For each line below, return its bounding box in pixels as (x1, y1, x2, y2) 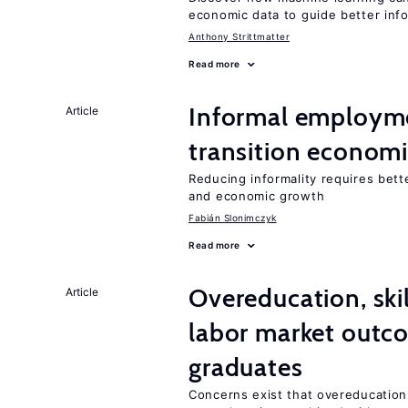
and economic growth (189, 189, 325, 203)
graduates (189, 352, 303, 382)
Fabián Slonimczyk (189, 212, 277, 223)
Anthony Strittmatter (189, 31, 290, 42)
